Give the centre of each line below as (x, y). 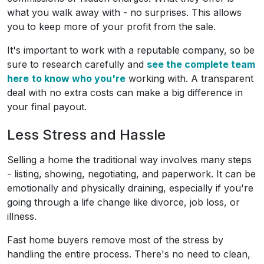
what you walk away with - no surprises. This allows (124, 13)
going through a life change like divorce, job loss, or (123, 202)
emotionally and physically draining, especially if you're (130, 188)
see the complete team (201, 65)
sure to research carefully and (77, 65)
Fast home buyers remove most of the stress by (115, 240)
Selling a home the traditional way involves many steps (129, 160)
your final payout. (47, 107)
